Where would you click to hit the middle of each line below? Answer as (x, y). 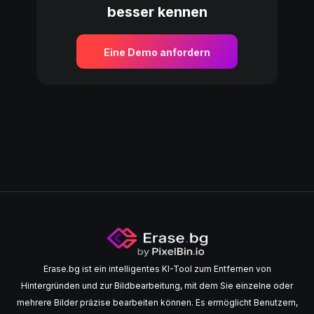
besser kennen (157, 12)
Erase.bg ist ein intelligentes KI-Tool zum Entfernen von (157, 269)
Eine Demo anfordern (157, 52)
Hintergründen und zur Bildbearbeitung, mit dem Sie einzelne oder (157, 286)
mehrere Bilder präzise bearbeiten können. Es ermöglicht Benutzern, (157, 303)
